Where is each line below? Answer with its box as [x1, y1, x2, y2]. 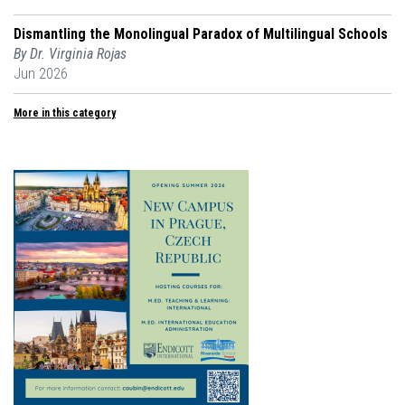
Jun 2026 [14, 65, 68, 83]
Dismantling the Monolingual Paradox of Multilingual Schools [14, 25, 388, 43]
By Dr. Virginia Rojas [14, 45, 127, 63]
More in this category [14, 107, 116, 120]
